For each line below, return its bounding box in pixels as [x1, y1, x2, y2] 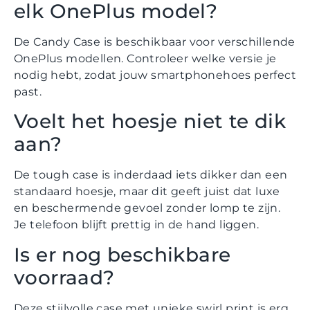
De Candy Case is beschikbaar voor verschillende [14, 35, 295, 49]
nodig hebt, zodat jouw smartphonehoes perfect [14, 69, 296, 82]
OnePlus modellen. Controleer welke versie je [14, 52, 277, 66]
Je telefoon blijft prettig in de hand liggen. [14, 218, 259, 232]
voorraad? [14, 265, 115, 289]
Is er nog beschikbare [14, 242, 231, 266]
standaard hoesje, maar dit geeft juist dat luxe [14, 185, 280, 199]
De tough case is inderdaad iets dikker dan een [14, 168, 288, 182]
